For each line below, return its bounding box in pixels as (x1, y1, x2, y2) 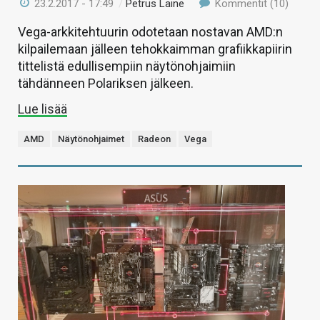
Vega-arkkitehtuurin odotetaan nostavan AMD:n (18, 24, 283, 40)
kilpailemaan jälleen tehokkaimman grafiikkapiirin (18, 41, 292, 57)
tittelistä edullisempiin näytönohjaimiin (18, 59, 236, 74)
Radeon (138, 134, 171, 145)
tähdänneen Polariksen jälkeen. (18, 76, 194, 91)
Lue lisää (18, 101, 67, 117)
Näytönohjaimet (58, 134, 124, 145)
